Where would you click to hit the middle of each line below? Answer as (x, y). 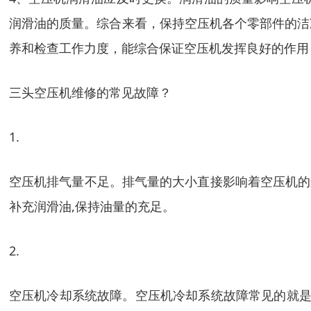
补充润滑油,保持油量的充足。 (92, 206)
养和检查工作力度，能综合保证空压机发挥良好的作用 (159, 48)
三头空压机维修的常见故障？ (90, 92)
